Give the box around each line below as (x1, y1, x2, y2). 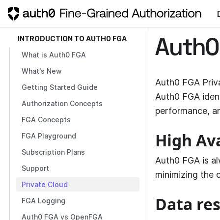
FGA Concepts (22, 115, 71, 124)
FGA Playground (22, 132, 77, 140)
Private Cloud (22, 180, 68, 189)
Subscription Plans (22, 148, 85, 156)
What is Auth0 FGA (22, 51, 86, 59)
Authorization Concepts (22, 99, 103, 108)
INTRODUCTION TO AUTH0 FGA (18, 34, 127, 43)
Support (22, 164, 50, 172)
